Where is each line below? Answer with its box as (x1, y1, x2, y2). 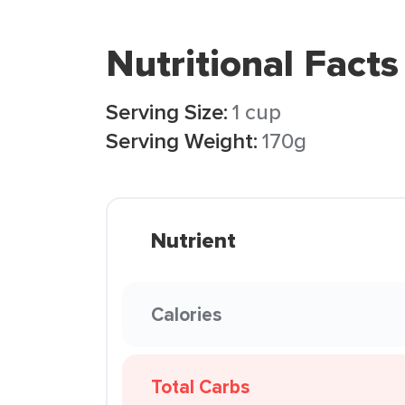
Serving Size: (106, 96, 228, 127)
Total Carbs (151, 372, 250, 400)
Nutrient (151, 224, 236, 257)
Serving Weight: (106, 125, 258, 156)
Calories (151, 300, 221, 328)
